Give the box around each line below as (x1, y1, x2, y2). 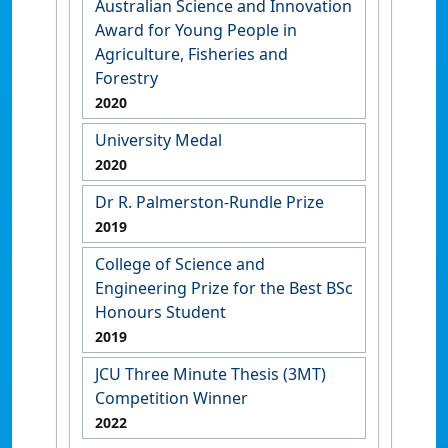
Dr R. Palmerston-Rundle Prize (95, 191, 324, 213)
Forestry (95, 67, 158, 89)
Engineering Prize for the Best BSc (95, 277, 353, 299)
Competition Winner (95, 387, 248, 409)
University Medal (95, 129, 222, 151)
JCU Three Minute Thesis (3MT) (95, 363, 326, 385)
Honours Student (95, 301, 226, 323)
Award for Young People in (95, 19, 297, 41)
